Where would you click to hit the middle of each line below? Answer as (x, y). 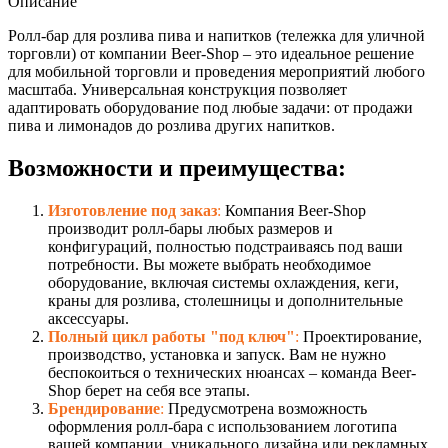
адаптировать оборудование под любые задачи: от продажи (210, 107)
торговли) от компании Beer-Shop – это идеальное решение (211, 53)
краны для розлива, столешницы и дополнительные (225, 300)
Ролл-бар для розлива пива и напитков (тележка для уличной (216, 35)
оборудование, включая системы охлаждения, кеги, (223, 282)
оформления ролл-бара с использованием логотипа (222, 426)
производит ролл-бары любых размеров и (190, 228)
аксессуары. (88, 318)
